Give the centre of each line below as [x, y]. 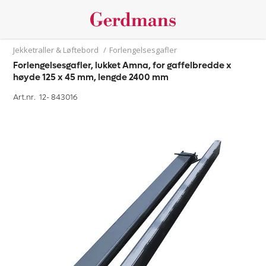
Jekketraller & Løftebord [56, 50]
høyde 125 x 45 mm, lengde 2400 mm [91, 77]
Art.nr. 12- [32, 97]
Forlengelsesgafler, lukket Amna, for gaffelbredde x [123, 65]
